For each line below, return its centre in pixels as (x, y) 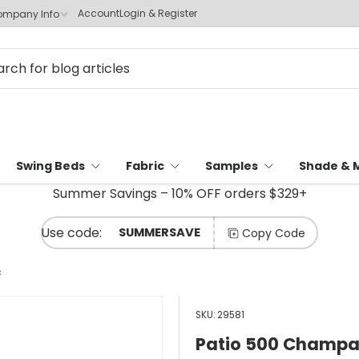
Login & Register (158, 13)
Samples (232, 166)
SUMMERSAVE (159, 233)
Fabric (145, 166)
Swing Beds (50, 166)
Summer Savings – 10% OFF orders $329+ (179, 194)
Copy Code (274, 233)
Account (99, 13)
